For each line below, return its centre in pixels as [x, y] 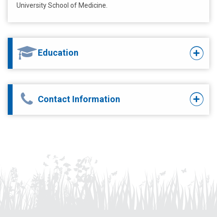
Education [58, 52]
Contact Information [79, 99]
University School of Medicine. [62, 6]
